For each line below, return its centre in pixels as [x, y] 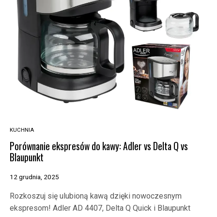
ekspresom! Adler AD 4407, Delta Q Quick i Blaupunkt [100, 208]
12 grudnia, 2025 [34, 177]
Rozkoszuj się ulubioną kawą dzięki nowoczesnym [96, 196]
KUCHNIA [22, 130]
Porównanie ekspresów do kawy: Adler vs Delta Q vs [99, 146]
